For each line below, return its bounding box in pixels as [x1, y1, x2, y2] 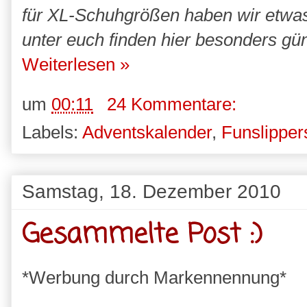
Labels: [22, 121, 82, 143]
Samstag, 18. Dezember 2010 [22, 180, 281, 202]
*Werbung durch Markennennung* [22, 267, 286, 288]
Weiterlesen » [22, 54, 130, 75]
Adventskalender [82, 121, 212, 143]
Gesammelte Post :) [22, 214, 262, 256]
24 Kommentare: [107, 93, 241, 114]
